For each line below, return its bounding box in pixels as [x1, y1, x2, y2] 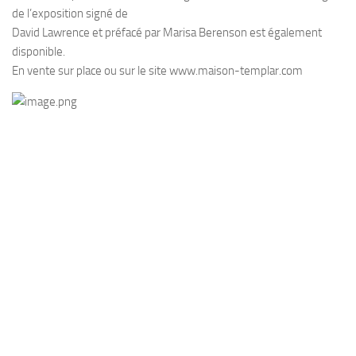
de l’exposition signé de [12, 6, 128, 21]
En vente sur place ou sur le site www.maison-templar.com [12, 64, 303, 78]
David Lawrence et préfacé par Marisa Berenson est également [12, 25, 322, 40]
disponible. [12, 44, 65, 59]
